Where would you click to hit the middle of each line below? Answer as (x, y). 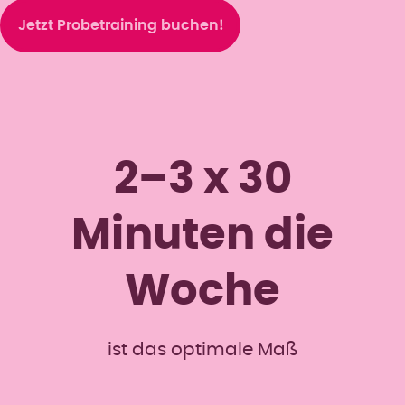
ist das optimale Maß (202, 350)
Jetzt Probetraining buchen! (121, 25)
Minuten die (202, 236)
